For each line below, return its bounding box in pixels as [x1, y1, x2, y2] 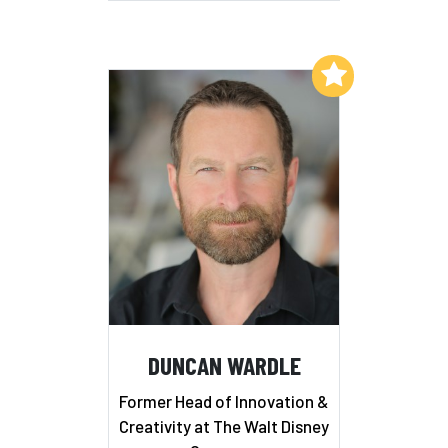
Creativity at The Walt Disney [119, 415, 329, 436]
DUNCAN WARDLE [147, 349, 301, 381]
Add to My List [207, 64, 308, 83]
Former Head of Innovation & [119, 390, 329, 411]
